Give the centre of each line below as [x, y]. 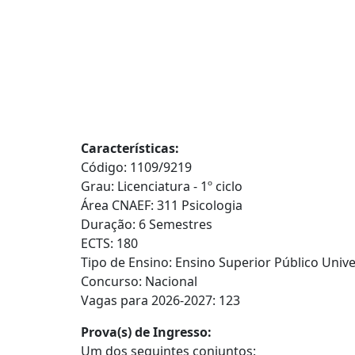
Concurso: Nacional [139, 281]
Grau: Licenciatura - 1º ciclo [162, 186]
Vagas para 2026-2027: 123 [160, 300]
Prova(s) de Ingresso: [146, 332]
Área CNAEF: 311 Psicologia [162, 205]
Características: [130, 148]
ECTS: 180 [109, 243]
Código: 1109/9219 [136, 167]
